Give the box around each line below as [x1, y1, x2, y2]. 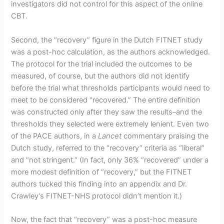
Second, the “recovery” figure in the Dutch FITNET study [11, 35, 203, 44]
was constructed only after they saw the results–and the [11, 107, 202, 116]
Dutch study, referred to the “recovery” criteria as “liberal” [11, 143, 205, 152]
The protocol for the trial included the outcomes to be [11, 59, 192, 68]
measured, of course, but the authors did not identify [11, 71, 190, 80]
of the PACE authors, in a [11, 131, 98, 140]
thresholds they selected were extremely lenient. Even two [11, 119, 209, 128]
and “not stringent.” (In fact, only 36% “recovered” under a [11, 155, 209, 164]
